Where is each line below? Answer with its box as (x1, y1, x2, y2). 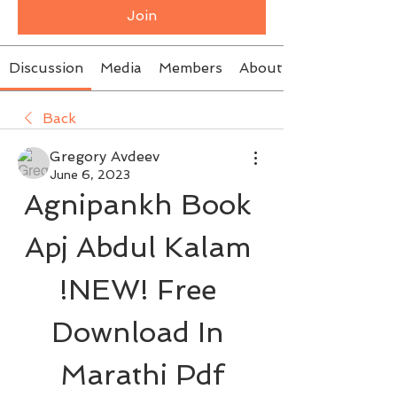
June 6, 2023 (50, 167, 130, 182)
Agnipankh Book (24, 188, 252, 222)
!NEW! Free (59, 273, 216, 307)
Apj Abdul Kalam (24, 230, 252, 264)
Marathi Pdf (59, 358, 224, 392)
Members (158, 59, 222, 76)
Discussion (8, 59, 83, 76)
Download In (51, 315, 224, 349)
